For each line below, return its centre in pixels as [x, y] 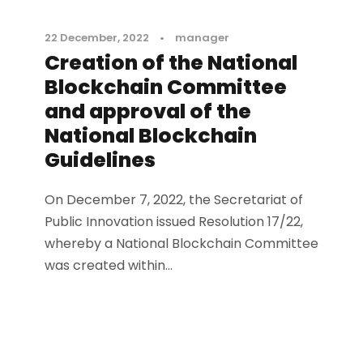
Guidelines [100, 160]
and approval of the [148, 112]
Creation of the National [171, 63]
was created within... [109, 266]
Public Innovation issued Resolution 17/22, [174, 222]
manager [202, 38]
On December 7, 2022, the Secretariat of [174, 200]
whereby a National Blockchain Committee [181, 244]
